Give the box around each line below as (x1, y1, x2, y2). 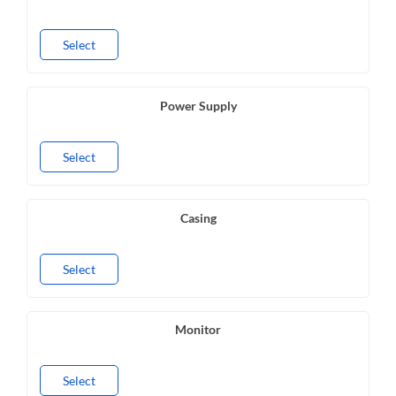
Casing (179, 209, 217, 225)
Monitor (175, 322, 221, 338)
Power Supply (159, 98, 237, 114)
